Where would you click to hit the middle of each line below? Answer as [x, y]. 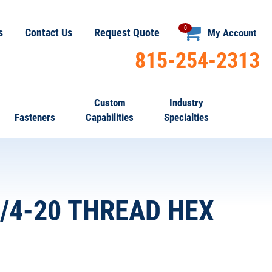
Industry [186, 103]
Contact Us [49, 32]
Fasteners [35, 117]
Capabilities [110, 117]
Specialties [186, 117]
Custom [110, 103]
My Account [232, 33]
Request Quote [127, 32]
